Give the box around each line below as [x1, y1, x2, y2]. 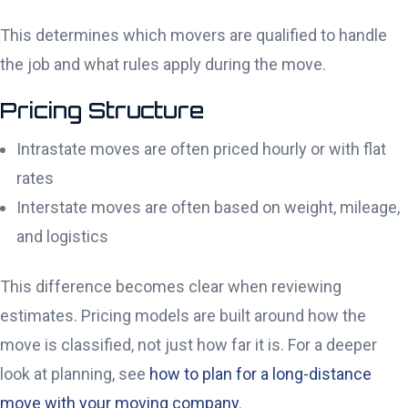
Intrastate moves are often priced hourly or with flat [16, 139, 386, 159]
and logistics [16, 227, 108, 247]
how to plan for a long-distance [149, 364, 372, 384]
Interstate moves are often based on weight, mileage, [16, 198, 400, 218]
